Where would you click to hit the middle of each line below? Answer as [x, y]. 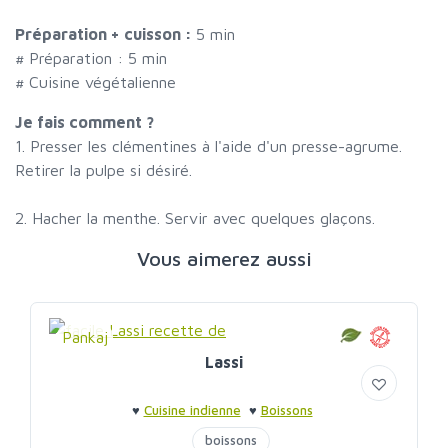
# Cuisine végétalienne [95, 82]
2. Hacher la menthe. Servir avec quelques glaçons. [195, 218]
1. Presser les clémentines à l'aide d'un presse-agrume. [208, 146]
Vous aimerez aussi [224, 259]
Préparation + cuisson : [105, 34]
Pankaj [85, 337]
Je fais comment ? [84, 122]
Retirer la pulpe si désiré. [103, 170]
